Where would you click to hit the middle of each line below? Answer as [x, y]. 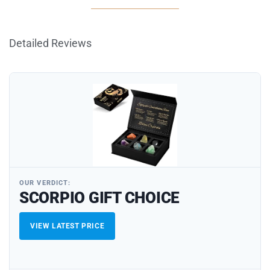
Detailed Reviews [50, 43]
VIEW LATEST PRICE [67, 226]
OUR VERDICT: [45, 183]
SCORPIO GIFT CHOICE [100, 198]
